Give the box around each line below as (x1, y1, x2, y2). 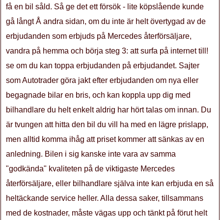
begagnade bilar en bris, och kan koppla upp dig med (6, 91, 191, 99)
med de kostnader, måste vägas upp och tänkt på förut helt (6, 209, 207, 217)
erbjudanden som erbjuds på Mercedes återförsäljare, (6, 32, 192, 40)
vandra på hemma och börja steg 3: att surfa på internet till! (6, 47, 208, 55)
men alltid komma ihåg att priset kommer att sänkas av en (6, 135, 204, 143)
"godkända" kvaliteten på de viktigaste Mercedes (6, 165, 175, 173)
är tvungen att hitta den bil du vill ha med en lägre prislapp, (6, 120, 208, 129)
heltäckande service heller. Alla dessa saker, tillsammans (6, 194, 203, 202)
